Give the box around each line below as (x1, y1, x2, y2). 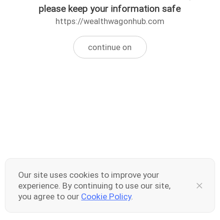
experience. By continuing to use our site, (18, 180, 171, 191)
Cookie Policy (81, 191, 132, 201)
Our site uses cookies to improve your (18, 169, 160, 180)
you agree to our (18, 191, 82, 201)
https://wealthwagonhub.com (55, 17, 165, 27)
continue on (88, 42, 132, 52)
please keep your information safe (39, 3, 181, 15)
